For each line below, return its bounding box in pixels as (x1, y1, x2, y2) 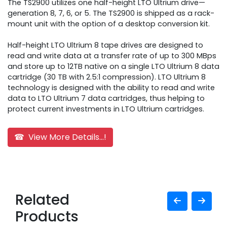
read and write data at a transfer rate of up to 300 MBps (8, 51, 216, 61)
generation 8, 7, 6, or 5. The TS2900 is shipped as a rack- (8, 8, 214, 19)
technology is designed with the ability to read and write (8, 83, 215, 93)
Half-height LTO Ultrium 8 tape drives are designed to (8, 40, 203, 51)
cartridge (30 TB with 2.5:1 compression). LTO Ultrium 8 (8, 72, 206, 83)
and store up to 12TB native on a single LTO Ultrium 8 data (8, 61, 219, 72)
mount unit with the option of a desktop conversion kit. (8, 19, 210, 29)
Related (15, 190, 69, 210)
